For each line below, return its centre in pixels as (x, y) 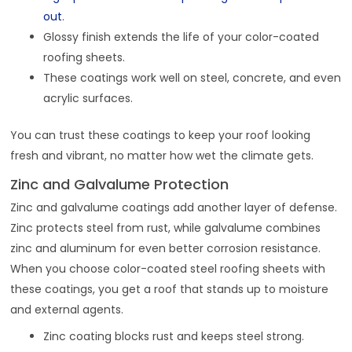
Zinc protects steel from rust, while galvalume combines (166, 228)
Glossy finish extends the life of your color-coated (181, 37)
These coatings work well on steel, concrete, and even (192, 78)
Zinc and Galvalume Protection (120, 185)
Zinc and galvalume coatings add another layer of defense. (174, 208)
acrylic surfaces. (88, 99)
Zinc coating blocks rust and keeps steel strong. (174, 337)
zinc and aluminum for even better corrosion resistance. (166, 249)
